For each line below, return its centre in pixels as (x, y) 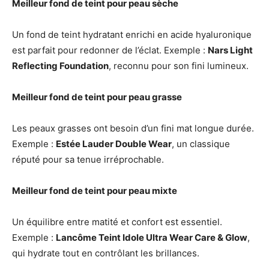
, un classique (201, 144)
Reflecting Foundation (60, 66)
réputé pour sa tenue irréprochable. (88, 160)
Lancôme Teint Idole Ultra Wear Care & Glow (152, 238)
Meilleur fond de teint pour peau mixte (95, 191)
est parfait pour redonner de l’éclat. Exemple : (110, 50)
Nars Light (230, 50)
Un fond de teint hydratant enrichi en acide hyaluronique (132, 35)
